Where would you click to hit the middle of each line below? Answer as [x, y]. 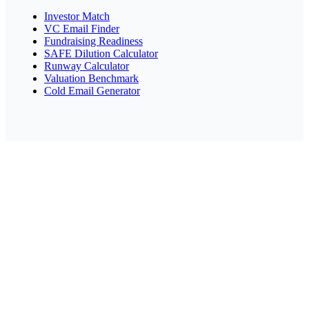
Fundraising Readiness [93, 41]
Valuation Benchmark [91, 78]
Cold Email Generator [92, 90]
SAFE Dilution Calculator [101, 53]
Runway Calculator [87, 66]
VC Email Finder [82, 28]
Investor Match [77, 16]
